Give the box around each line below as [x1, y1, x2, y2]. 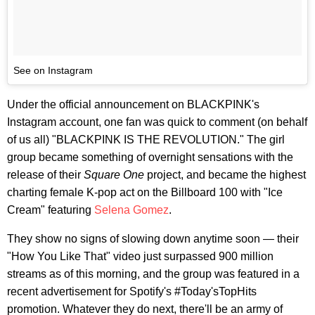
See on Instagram [13, 64, 93, 76]
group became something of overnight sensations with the [7, 150, 293, 163]
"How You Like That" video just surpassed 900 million [7, 250, 274, 262]
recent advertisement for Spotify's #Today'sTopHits [7, 285, 257, 297]
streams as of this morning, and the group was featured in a [7, 267, 300, 280]
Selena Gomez [94, 203, 169, 216]
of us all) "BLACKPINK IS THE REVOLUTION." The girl [7, 133, 285, 146]
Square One [84, 168, 147, 181]
